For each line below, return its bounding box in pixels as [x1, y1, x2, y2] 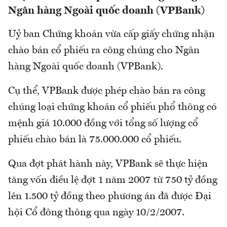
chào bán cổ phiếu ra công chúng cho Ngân [8, 46, 200, 56]
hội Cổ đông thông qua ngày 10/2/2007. [8, 208, 184, 218]
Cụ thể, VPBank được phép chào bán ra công [8, 86, 205, 97]
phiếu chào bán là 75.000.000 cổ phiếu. [8, 135, 181, 145]
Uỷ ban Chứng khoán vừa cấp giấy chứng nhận [8, 29, 215, 40]
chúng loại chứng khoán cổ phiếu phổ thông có [8, 102, 217, 113]
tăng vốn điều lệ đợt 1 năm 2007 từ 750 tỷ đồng [8, 175, 217, 186]
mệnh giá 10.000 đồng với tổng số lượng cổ [8, 119, 198, 129]
